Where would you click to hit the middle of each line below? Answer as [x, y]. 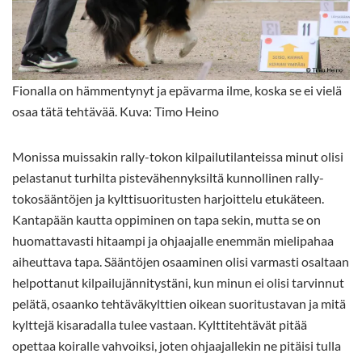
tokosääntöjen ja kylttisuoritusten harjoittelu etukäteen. [168, 198]
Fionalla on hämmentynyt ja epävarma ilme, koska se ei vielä [177, 90]
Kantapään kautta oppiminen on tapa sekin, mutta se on [166, 219]
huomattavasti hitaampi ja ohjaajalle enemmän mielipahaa [173, 240]
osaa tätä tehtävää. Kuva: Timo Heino [116, 111]
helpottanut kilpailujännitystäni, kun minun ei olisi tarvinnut [178, 282]
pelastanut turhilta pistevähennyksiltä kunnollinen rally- [168, 177]
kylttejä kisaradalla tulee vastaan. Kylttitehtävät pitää [160, 324]
